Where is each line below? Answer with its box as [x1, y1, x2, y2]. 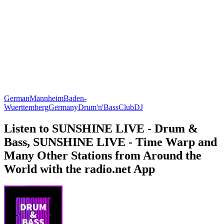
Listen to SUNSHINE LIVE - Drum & [4, 121, 198, 135]
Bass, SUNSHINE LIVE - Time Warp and [4, 135, 217, 148]
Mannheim [29, 93, 63, 102]
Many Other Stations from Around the [4, 148, 201, 162]
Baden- [63, 93, 86, 102]
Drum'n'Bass [78, 102, 118, 111]
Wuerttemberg [4, 102, 48, 111]
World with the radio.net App [4, 162, 155, 175]
